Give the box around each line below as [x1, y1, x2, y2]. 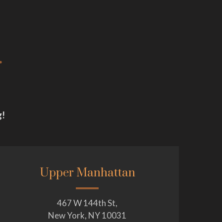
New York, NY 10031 [48, 210, 126, 221]
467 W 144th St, [57, 197, 117, 208]
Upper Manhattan [39, 165, 135, 180]
